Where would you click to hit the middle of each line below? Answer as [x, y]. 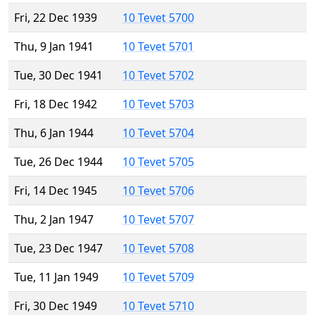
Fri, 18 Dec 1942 [56, 104]
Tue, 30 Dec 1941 [58, 76]
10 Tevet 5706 [158, 191]
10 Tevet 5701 [158, 47]
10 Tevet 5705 [158, 162]
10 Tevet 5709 [158, 277]
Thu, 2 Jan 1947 [54, 220]
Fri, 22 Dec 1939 [56, 18]
